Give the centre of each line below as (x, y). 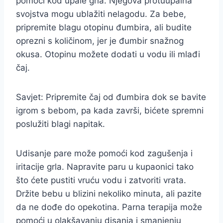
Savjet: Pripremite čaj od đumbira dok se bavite (111, 97)
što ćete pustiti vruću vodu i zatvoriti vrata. (101, 180)
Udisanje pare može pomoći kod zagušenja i (104, 153)
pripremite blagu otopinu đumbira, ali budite (104, 27)
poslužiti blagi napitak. (60, 124)
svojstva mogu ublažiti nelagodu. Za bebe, (101, 14)
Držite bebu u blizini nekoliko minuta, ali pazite (109, 194)
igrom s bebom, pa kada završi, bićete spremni (110, 111)
